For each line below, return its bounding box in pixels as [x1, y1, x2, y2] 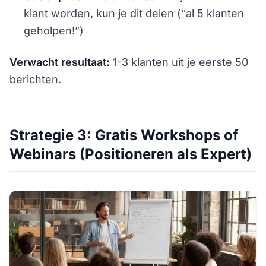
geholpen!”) [24, 24, 84, 37]
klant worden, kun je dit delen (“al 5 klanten [24, 7, 244, 20]
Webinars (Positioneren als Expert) [9, 145, 252, 163]
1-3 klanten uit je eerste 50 [110, 56, 248, 68]
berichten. [9, 73, 61, 85]
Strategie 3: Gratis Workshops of [9, 126, 239, 144]
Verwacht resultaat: [9, 56, 110, 68]
